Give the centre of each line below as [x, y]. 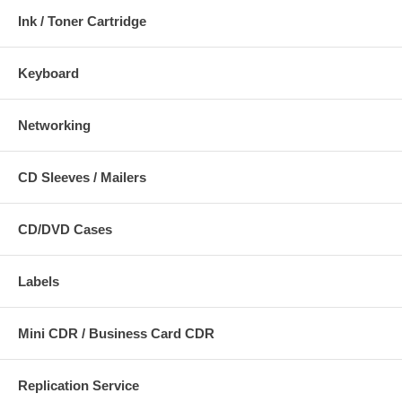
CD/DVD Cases [65, 229]
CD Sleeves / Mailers [82, 177]
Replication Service [79, 385]
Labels [39, 281]
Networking [54, 125]
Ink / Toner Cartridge [82, 21]
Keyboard [48, 73]
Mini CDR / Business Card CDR [116, 333]
